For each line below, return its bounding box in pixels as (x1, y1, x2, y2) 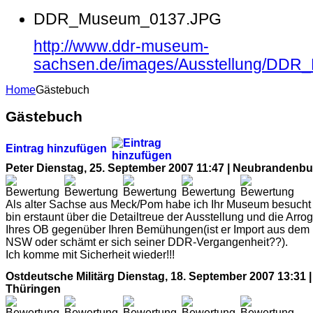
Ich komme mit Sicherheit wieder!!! (6, 248, 175, 261)
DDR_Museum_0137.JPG (34, 10, 221, 28)
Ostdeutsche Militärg (6, 270, 115, 283)
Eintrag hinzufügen (6, 142, 110, 154)
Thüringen (6, 283, 61, 296)
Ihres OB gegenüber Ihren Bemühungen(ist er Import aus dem (6, 223, 310, 235)
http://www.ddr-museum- (34, 38, 209, 56)
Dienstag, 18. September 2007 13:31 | (117, 270, 312, 283)
